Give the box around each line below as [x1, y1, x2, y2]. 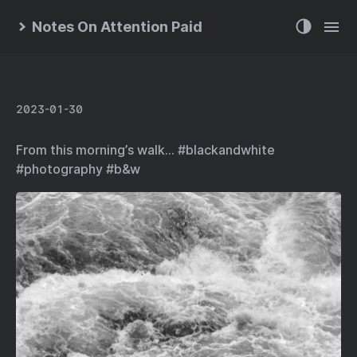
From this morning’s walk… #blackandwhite [16, 143, 275, 158]
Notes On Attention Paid [32, 18, 203, 35]
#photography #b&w [16, 162, 140, 177]
